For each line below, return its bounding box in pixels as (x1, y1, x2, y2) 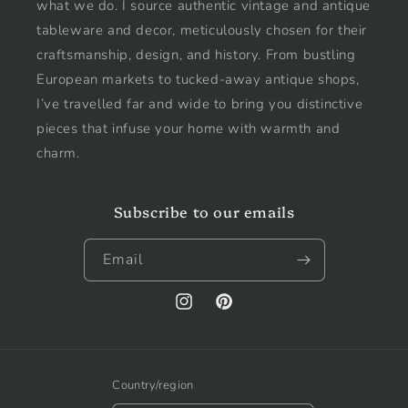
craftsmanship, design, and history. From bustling (36, 45, 356, 64)
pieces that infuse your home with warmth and (36, 118, 341, 138)
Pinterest (213, 302, 270, 321)
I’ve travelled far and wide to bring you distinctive (36, 94, 363, 113)
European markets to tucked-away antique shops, (36, 69, 360, 88)
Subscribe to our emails (113, 200, 295, 221)
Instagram (173, 302, 235, 321)
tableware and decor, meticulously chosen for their (36, 20, 368, 39)
